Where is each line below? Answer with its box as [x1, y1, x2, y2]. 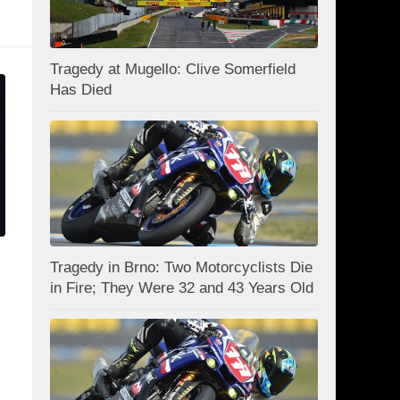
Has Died [50, 81, 112, 99]
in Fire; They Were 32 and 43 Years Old [50, 279, 313, 297]
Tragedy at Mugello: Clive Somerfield [50, 61, 296, 79]
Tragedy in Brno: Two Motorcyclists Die [50, 259, 312, 277]
